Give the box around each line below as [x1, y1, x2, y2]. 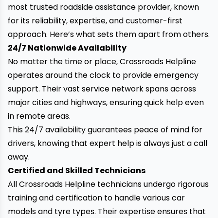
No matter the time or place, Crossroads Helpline [8, 56, 196, 67]
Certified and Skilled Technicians [8, 165, 145, 176]
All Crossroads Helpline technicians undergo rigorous [8, 179, 209, 190]
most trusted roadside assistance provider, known [8, 1, 199, 13]
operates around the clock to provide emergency [8, 70, 199, 81]
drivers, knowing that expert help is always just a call [8, 138, 207, 149]
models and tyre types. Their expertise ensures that [8, 206, 206, 217]
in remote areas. [8, 110, 71, 122]
